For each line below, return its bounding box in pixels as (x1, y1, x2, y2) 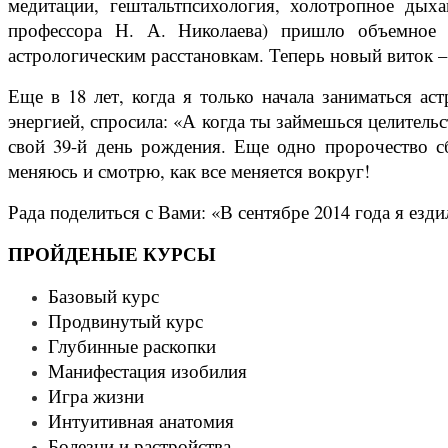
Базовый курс (48, 283, 159, 309)
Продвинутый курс (48, 308, 203, 334)
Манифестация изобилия (48, 358, 247, 384)
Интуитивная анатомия (48, 408, 234, 434)
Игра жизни (48, 383, 144, 409)
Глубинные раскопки (48, 333, 216, 359)
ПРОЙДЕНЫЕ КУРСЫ (8, 240, 222, 268)
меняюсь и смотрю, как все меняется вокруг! (8, 158, 370, 184)
